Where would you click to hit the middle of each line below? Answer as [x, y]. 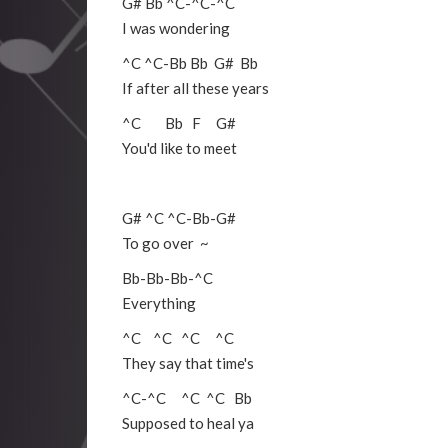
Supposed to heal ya [188, 423]
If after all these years [195, 88]
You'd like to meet [179, 148]
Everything [159, 303]
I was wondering [176, 28]
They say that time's [188, 363]
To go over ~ [165, 243]
